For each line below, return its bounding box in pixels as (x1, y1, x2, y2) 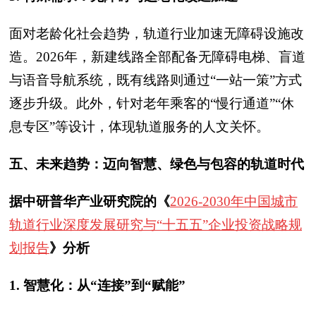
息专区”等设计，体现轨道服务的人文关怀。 (9, 119, 269, 134)
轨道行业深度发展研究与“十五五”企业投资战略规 (9, 217, 302, 232)
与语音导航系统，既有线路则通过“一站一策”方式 (9, 73, 302, 87)
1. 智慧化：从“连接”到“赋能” (9, 278, 186, 293)
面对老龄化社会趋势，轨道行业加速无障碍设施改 (9, 26, 304, 41)
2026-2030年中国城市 (170, 194, 298, 209)
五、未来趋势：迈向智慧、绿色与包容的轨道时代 (9, 157, 304, 171)
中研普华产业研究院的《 (23, 194, 170, 209)
